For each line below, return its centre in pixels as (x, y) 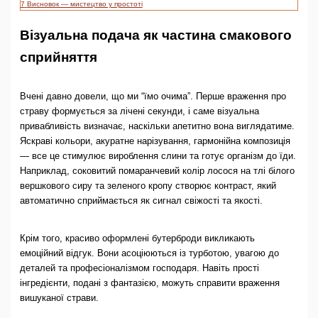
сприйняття (58, 57)
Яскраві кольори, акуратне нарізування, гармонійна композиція (155, 141)
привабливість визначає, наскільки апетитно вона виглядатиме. (157, 126)
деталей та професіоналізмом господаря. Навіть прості (139, 268)
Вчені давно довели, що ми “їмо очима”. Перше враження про (153, 96)
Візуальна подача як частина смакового (155, 35)
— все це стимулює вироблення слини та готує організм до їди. (158, 155)
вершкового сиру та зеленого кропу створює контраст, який (148, 185)
